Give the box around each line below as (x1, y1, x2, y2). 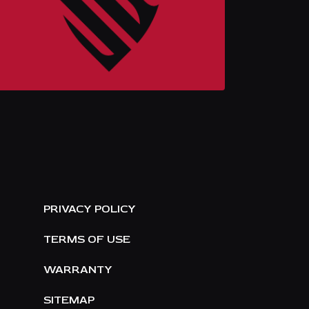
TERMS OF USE (43, 232, 130, 246)
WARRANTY (43, 262, 112, 277)
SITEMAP (43, 292, 94, 307)
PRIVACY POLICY (43, 201, 136, 216)
